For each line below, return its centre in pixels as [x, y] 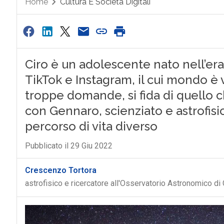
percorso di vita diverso [91, 126]
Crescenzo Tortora [60, 170]
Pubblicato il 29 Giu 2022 [68, 146]
